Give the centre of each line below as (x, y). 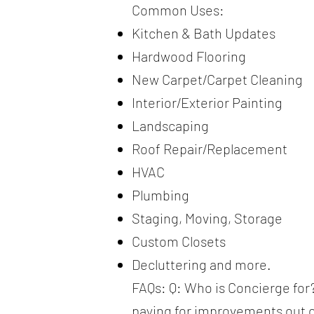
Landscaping (170, 125)
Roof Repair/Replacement (210, 148)
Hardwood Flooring (189, 56)
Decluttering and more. (202, 264)
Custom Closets (179, 241)
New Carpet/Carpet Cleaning (217, 79)
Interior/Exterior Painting (207, 102)
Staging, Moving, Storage (207, 218)
